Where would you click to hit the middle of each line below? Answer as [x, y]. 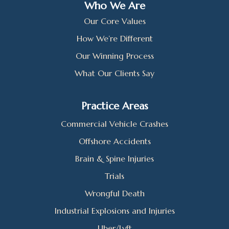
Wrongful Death [114, 193]
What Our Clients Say [114, 73]
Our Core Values [114, 21]
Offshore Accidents [114, 141]
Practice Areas [114, 106]
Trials [114, 176]
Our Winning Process [114, 55]
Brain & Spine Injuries [114, 158]
